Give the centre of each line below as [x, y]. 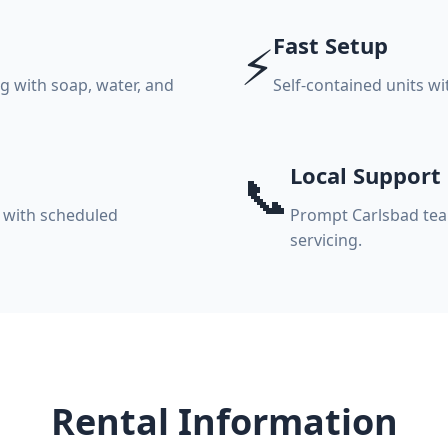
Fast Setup [330, 45]
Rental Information [224, 421]
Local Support [365, 175]
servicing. [325, 240]
